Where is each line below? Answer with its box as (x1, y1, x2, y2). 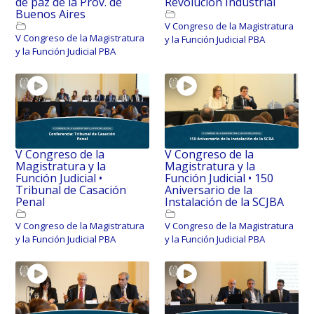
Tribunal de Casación (15, 182, 127, 198)
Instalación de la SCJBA (164, 193, 284, 210)
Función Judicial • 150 (164, 170, 273, 186)
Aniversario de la (164, 182, 252, 198)
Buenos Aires (15, 6, 86, 22)
